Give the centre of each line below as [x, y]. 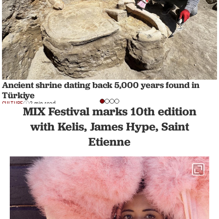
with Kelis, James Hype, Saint [109, 126]
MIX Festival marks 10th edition [109, 111]
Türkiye [18, 95]
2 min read [43, 103]
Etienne [109, 141]
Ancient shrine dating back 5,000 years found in [101, 85]
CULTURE [12, 103]
